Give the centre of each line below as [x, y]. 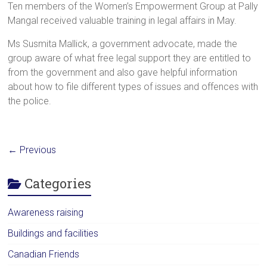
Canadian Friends [44, 254]
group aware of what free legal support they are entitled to [130, 58]
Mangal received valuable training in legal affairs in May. [122, 21]
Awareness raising [46, 213]
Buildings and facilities [53, 234]
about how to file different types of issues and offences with [133, 87]
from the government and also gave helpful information [123, 73]
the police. [30, 101]
